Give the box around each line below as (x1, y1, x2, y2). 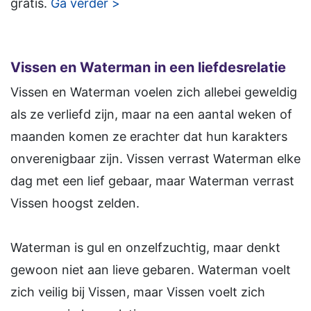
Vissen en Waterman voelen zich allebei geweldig (10, 85, 297, 100)
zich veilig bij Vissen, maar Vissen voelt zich (10, 285, 265, 300)
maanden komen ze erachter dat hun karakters (10, 129, 287, 144)
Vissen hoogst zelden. (10, 196, 140, 211)
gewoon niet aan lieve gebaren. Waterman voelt (10, 262, 291, 278)
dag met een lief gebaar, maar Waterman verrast (10, 174, 294, 189)
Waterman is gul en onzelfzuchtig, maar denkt (10, 240, 280, 255)
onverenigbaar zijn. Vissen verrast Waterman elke (10, 151, 301, 167)
